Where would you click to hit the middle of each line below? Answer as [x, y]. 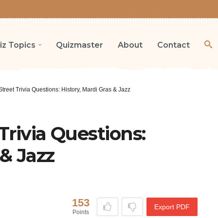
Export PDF [172, 207]
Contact [173, 45]
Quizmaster [80, 45]
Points [81, 212]
